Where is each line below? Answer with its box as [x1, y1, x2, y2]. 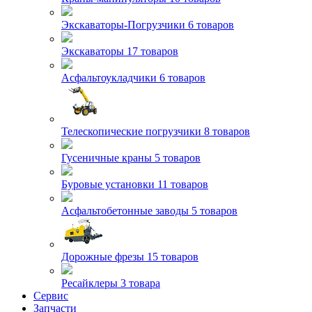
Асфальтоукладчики [61, 72, 159, 84]
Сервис [33, 290, 68, 302]
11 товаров [157, 178, 208, 190]
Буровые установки [61, 178, 157, 190]
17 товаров [127, 45, 178, 57]
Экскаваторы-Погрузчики [61, 19, 188, 31]
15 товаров [147, 251, 198, 263]
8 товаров [204, 125, 250, 137]
